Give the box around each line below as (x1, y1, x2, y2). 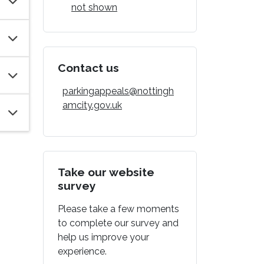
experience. (58, 245, 107, 257)
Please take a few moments (58, 203, 179, 214)
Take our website (58, 165, 154, 179)
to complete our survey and (58, 217, 179, 229)
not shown (71, 1, 117, 13)
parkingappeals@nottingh (62, 85, 174, 97)
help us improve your (58, 231, 149, 243)
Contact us (58, 61, 119, 74)
